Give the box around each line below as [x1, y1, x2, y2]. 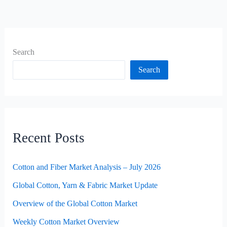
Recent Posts [12, 130, 85, 146]
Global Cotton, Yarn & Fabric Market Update [12, 181, 158, 190]
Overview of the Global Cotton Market [12, 199, 137, 208]
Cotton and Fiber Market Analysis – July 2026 [12, 163, 161, 172]
